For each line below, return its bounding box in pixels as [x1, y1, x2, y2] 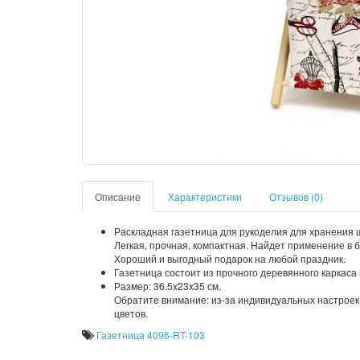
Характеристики [168, 190, 242, 203]
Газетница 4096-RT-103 [96, 328, 205, 342]
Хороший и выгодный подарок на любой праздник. [114, 252, 346, 265]
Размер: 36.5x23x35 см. [114, 279, 221, 292]
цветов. [114, 306, 148, 320]
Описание [95, 190, 141, 203]
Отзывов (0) [269, 190, 323, 203]
